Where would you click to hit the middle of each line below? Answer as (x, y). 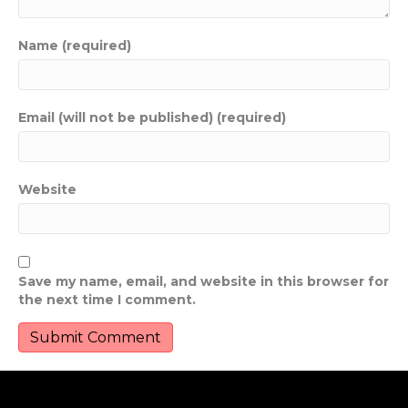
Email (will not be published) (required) (152, 118)
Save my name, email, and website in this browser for (204, 282)
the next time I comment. (107, 300)
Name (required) (75, 46)
